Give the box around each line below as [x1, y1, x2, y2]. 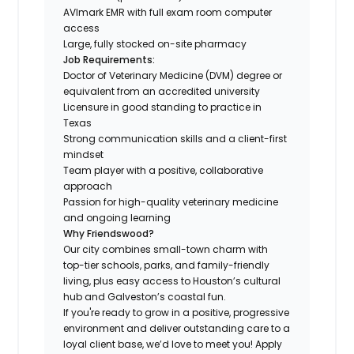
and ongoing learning [63, 210, 171, 224]
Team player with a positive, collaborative [63, 163, 264, 177]
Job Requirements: [63, 52, 156, 66]
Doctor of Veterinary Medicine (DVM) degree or [63, 68, 283, 82]
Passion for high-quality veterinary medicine [63, 194, 279, 209]
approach [63, 179, 113, 193]
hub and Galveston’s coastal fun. [63, 289, 227, 303]
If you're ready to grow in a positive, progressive [63, 305, 290, 319]
